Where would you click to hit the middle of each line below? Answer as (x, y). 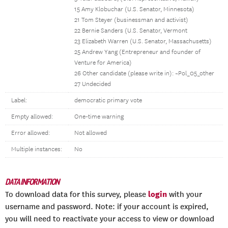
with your (184, 194)
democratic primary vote (108, 101)
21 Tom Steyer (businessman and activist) (131, 20)
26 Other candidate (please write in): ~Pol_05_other (144, 74)
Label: (19, 101)
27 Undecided (93, 84)
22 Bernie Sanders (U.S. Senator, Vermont (131, 31)
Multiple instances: (37, 149)
